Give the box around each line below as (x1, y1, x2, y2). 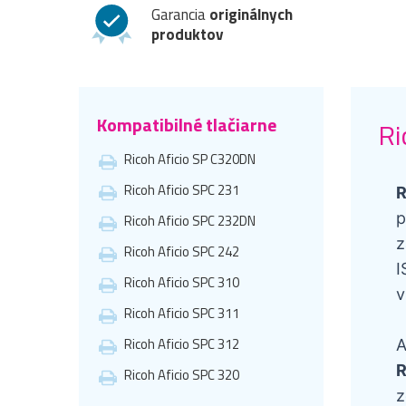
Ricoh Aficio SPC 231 (124, 179, 239, 200)
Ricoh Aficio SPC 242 (124, 240, 239, 262)
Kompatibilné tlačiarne (97, 110, 276, 139)
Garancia (151, 2, 209, 26)
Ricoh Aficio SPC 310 (124, 271, 239, 293)
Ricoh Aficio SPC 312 (124, 333, 239, 354)
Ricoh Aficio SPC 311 (124, 302, 239, 324)
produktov (151, 22, 223, 46)
